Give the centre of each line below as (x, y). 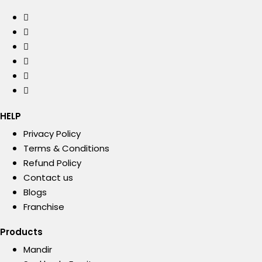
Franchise (44, 206)
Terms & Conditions (66, 148)
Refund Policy (52, 163)
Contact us (48, 177)
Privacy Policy (52, 133)
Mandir (38, 250)
